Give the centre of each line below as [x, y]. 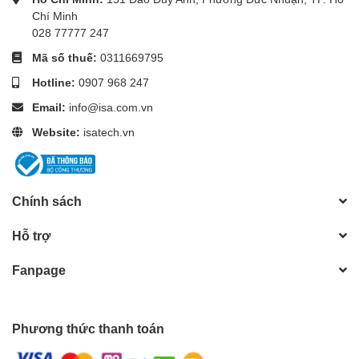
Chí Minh [55, 16]
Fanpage [39, 270]
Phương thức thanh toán [88, 329]
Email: [50, 107]
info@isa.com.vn [111, 107]
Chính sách [47, 201]
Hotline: [55, 83]
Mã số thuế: [66, 58]
